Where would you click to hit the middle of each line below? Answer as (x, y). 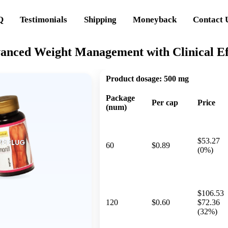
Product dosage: (134, 78)
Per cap (165, 102)
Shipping (100, 19)
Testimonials (44, 19)
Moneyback (155, 19)
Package (120, 98)
